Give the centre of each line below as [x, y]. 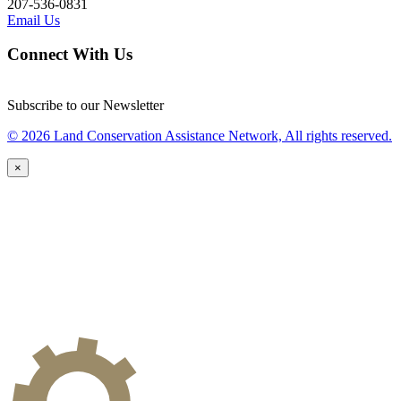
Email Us [34, 20]
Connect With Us [70, 55]
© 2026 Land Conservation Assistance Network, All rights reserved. [200, 136]
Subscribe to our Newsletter [85, 106]
